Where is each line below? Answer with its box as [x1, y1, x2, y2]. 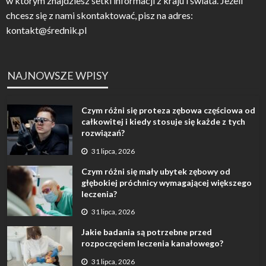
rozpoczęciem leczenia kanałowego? [81, 238, 223, 249]
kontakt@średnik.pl [6, 24, 87, 36]
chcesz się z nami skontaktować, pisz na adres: [6, 9, 193, 21]
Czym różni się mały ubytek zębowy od [81, 166, 230, 176]
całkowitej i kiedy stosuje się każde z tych [81, 116, 245, 127]
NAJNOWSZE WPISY [7, 69, 108, 83]
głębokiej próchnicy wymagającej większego [81, 177, 252, 188]
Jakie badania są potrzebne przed [81, 227, 212, 237]
